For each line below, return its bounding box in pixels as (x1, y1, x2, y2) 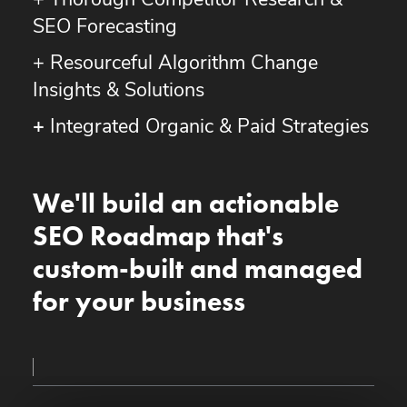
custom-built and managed (32, 250, 362, 286)
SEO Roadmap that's (32, 217, 283, 253)
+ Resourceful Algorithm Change (32, 54, 318, 74)
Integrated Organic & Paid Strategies (44, 117, 369, 137)
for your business (32, 283, 245, 319)
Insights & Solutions (32, 81, 204, 101)
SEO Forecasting (32, 17, 177, 37)
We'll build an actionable (32, 184, 339, 221)
